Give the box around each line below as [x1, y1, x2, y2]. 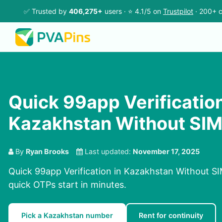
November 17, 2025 [133, 147, 200, 156]
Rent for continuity [139, 211, 203, 220]
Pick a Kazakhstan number [21, 211, 113, 220]
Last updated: [83, 147, 133, 156]
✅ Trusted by [24, 7, 69, 15]
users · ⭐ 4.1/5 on [103, 7, 163, 15]
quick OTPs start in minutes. [8, 179, 126, 190]
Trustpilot [163, 7, 193, 15]
